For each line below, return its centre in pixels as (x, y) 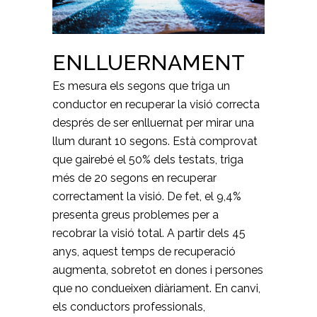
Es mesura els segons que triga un (141, 86)
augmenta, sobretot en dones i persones (158, 270)
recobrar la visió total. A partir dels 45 (149, 233)
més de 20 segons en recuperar (134, 178)
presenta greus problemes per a (136, 214)
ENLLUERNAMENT (149, 62)
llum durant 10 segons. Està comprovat (155, 141)
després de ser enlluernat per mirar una (153, 122)
